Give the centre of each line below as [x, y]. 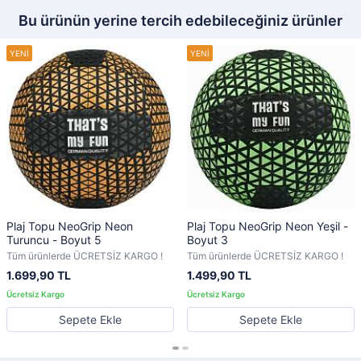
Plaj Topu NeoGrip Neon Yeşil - [268, 226]
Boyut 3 [207, 240]
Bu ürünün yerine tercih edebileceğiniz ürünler [180, 21]
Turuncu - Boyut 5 [81, 240]
